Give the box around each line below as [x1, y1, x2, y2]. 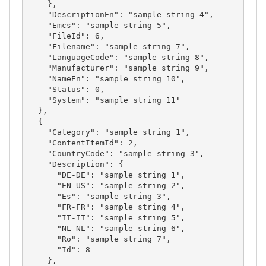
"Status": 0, [28, 84, 47, 94]
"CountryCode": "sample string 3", [28, 148, 47, 158]
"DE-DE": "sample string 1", [28, 170, 57, 179]
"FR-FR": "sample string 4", [28, 202, 57, 211]
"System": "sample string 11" [28, 95, 47, 104]
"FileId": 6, [28, 31, 47, 40]
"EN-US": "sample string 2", [28, 180, 57, 190]
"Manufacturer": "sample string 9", [28, 63, 47, 72]
